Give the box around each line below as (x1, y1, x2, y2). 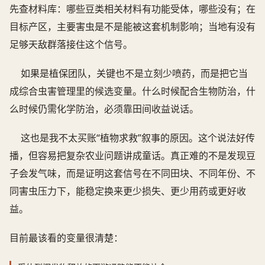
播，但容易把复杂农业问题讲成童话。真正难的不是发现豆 (9, 148, 256, 162)
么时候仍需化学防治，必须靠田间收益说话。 (9, 102, 199, 115)
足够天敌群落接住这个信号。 (9, 37, 132, 51)
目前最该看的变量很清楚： (9, 231, 123, 244)
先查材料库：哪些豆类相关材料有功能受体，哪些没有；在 (9, 2, 256, 15)
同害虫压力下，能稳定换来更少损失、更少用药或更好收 (9, 184, 246, 198)
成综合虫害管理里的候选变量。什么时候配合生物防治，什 (9, 84, 256, 98)
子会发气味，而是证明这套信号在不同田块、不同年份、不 (9, 166, 256, 180)
